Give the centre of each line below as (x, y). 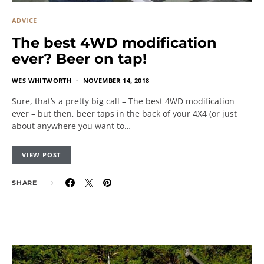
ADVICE (24, 20)
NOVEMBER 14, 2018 (116, 80)
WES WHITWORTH (42, 80)
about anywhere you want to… (71, 126)
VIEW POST (42, 155)
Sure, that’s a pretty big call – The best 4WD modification (123, 101)
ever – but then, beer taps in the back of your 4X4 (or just (124, 113)
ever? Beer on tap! (79, 59)
